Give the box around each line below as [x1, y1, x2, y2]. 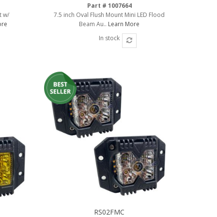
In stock [99, 33, 120, 42]
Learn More [108, 19, 140, 28]
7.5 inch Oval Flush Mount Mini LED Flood [54, 10, 165, 19]
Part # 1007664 [87, 1, 132, 10]
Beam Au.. [79, 19, 108, 28]
